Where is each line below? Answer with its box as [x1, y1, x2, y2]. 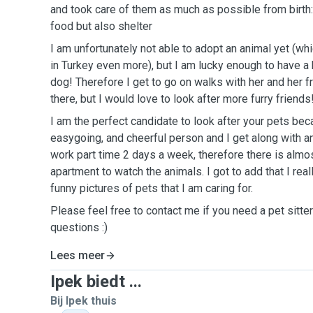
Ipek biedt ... [50, 272, 142, 291]
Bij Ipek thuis [50, 294, 117, 307]
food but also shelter [50, 20, 152, 33]
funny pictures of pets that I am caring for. [50, 182, 253, 195]
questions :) [50, 221, 108, 234]
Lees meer [50, 249, 105, 262]
